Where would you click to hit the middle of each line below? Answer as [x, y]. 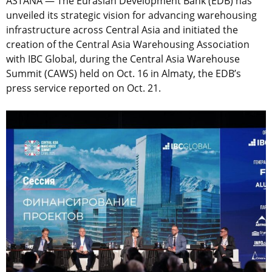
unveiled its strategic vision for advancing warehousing [131, 15]
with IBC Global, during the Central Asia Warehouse [123, 59]
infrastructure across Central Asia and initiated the [122, 30]
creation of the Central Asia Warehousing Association [128, 45]
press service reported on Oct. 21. [83, 88]
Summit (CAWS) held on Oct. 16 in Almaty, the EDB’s [124, 74]
